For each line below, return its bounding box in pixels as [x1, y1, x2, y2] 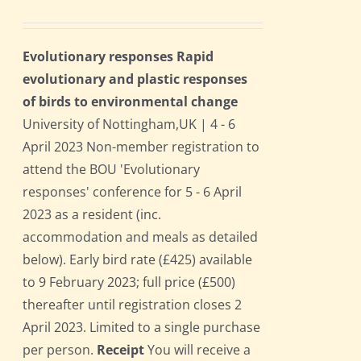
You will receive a [144, 341, 251, 359]
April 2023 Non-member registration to [23, 138, 260, 156]
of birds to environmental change [23, 93, 239, 111]
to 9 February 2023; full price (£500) [23, 273, 236, 292]
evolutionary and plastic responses [23, 70, 248, 89]
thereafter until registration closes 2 [23, 296, 243, 314]
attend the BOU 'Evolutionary [23, 160, 201, 179]
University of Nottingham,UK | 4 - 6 [23, 115, 236, 134]
